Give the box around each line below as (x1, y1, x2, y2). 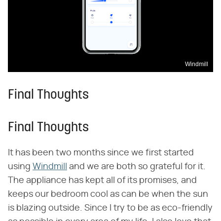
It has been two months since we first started (8, 148, 194, 157)
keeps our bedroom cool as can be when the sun (8, 189, 208, 199)
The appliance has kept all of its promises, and (8, 176, 197, 185)
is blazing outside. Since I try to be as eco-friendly (8, 203, 213, 213)
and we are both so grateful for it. (67, 162, 206, 171)
